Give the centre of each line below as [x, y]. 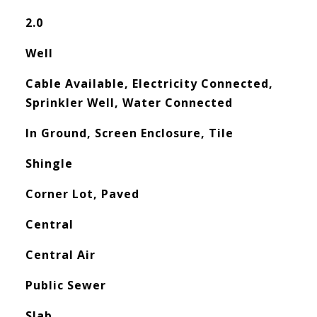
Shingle [49, 163]
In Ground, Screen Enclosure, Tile [129, 133]
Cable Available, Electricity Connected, [149, 83]
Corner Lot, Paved [82, 194]
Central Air [60, 255]
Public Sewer [65, 285]
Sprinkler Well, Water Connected [129, 103]
